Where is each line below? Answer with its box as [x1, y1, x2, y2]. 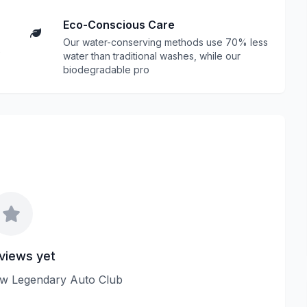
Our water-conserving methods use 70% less [63, 36, 268, 48]
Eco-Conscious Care [63, 18, 175, 32]
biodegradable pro [63, 64, 149, 75]
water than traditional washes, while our [63, 50, 241, 62]
